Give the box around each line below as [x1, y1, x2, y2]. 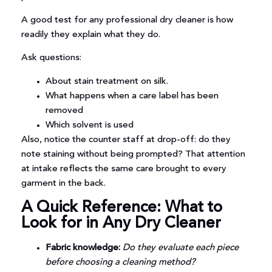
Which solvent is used [45, 120, 134, 130]
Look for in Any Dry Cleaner [21, 215, 221, 231]
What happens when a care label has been [45, 91, 219, 101]
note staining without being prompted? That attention [21, 149, 245, 159]
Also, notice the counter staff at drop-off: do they [21, 135, 231, 144]
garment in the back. [21, 178, 106, 188]
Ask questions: [21, 53, 81, 63]
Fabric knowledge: [45, 243, 120, 253]
